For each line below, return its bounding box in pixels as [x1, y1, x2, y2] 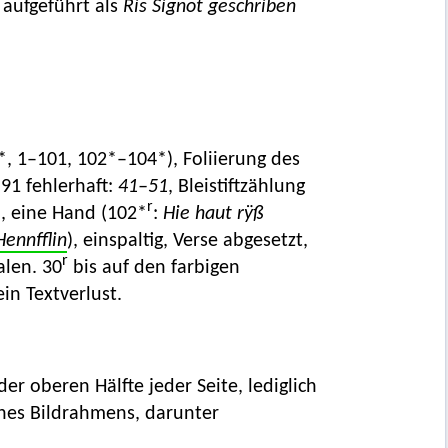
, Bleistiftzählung [167, 177, 305, 198]
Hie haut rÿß [162, 204, 264, 225]
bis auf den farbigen [67, 258, 240, 279]
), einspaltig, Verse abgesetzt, [66, 231, 308, 252]
